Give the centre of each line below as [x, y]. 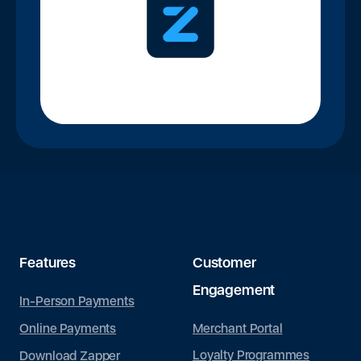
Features [48, 263]
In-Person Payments [77, 301]
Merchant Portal [238, 328]
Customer [224, 263]
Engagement [234, 289]
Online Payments [68, 328]
